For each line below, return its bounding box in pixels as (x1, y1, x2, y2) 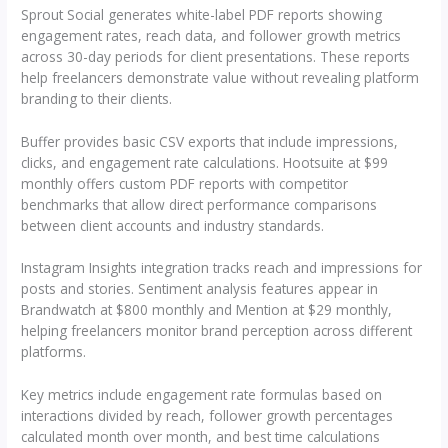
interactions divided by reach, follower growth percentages (21, 406, 394, 426)
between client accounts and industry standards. (21, 215, 325, 235)
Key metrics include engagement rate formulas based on (21, 385, 383, 405)
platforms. (21, 342, 87, 362)
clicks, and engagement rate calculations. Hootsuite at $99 (21, 152, 389, 172)
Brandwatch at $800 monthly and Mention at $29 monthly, (21, 300, 393, 320)
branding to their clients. (21, 88, 173, 108)
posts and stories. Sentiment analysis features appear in (21, 279, 379, 299)
